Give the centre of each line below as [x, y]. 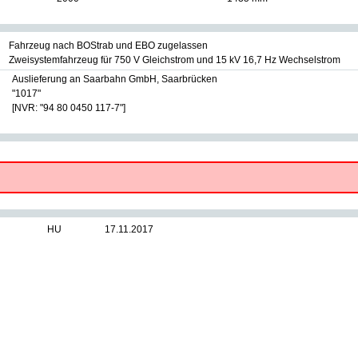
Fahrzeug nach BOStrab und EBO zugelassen [108, 46]
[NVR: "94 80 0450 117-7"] [69, 108]
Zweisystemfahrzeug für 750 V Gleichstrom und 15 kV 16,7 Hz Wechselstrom [175, 60]
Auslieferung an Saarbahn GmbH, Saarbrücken [115, 79]
